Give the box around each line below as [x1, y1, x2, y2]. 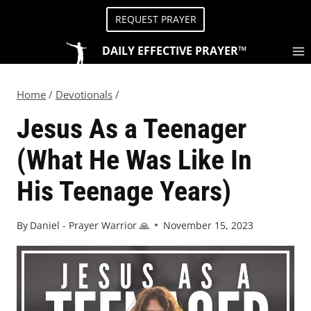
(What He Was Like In [17, 144, 252, 177]
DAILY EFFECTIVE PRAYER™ [102, 43, 246, 59]
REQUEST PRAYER [115, 12, 196, 26]
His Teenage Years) [17, 175, 231, 208]
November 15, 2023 [163, 218, 254, 232]
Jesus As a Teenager [17, 112, 246, 146]
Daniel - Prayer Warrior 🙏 [30, 218, 150, 232]
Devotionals [56, 87, 112, 101]
